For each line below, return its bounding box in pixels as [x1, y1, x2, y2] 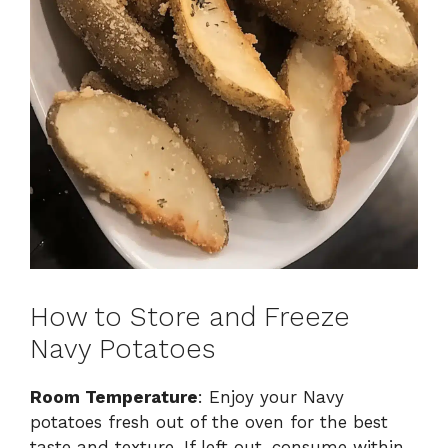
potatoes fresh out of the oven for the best [30, 412, 388, 433]
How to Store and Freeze [30, 301, 350, 334]
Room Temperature [30, 387, 198, 408]
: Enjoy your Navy [198, 387, 344, 408]
